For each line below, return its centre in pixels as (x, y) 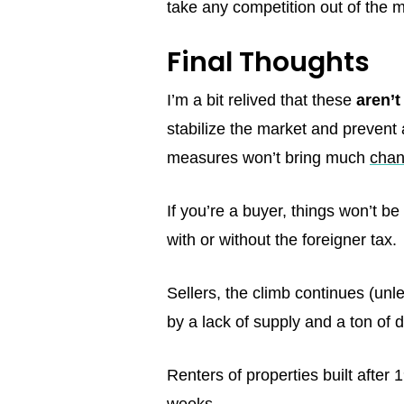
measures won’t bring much (268, 158)
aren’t (378, 101)
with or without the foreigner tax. (282, 240)
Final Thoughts (268, 63)
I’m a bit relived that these (262, 101)
